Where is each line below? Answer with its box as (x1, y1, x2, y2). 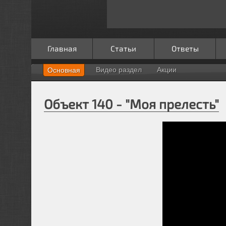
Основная (47, 66, 80, 74)
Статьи (110, 43, 136, 53)
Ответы (171, 43, 199, 53)
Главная (47, 43, 77, 53)
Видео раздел (96, 65, 142, 74)
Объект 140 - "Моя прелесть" (44, 95, 219, 111)
